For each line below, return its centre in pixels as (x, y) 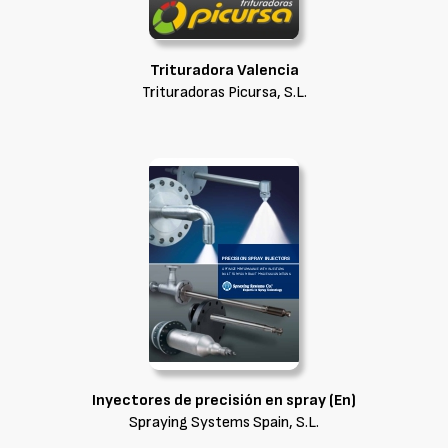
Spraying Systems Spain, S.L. (224, 422)
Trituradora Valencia (224, 70)
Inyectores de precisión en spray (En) (224, 400)
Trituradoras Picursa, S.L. (224, 92)
